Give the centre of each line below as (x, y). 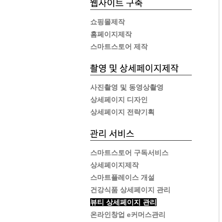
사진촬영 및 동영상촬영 (127, 87)
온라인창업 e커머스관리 (128, 215)
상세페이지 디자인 (119, 100)
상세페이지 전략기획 (122, 112)
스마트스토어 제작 (119, 47)
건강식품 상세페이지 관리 (130, 190)
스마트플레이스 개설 (122, 177)
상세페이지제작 (114, 165)
